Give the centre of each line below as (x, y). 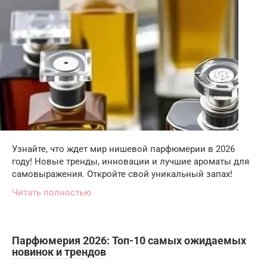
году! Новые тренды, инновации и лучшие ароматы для (131, 161)
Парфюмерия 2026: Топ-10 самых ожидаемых (129, 240)
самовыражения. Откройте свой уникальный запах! (122, 174)
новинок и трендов (59, 252)
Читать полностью (52, 192)
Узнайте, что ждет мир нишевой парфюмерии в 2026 (123, 149)
